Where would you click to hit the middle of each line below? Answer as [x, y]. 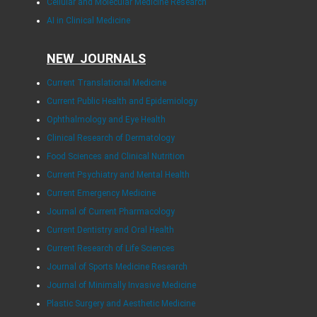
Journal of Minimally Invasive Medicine [121, 286]
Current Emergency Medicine [101, 194]
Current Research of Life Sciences [110, 249]
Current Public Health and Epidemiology [122, 102]
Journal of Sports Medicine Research [117, 267]
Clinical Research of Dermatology [110, 138]
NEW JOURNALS [96, 59]
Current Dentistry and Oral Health [110, 230]
